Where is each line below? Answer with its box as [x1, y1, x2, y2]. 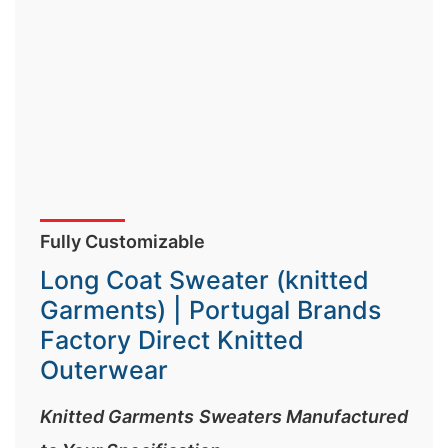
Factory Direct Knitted [40, 325, 304, 355]
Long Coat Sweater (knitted [40, 265, 369, 295]
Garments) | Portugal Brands [40, 295, 381, 325]
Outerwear [40, 355, 168, 385]
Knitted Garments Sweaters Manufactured [40, 406, 408, 427]
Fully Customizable [40, 231, 205, 252]
